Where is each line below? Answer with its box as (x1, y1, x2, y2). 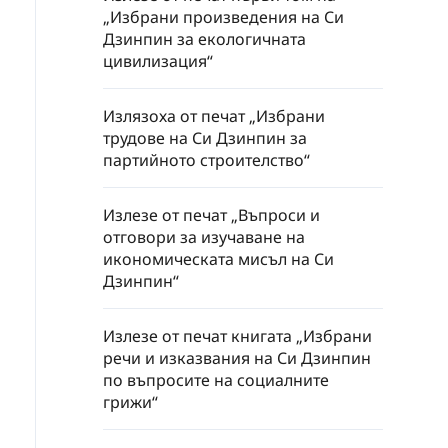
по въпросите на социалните (103, 369, 329, 392)
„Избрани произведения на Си (103, 6, 344, 29)
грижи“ (103, 391, 158, 414)
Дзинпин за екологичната (103, 28, 306, 51)
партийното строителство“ (103, 149, 310, 172)
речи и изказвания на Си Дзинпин (103, 347, 371, 370)
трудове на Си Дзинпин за (103, 127, 307, 150)
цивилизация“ (103, 50, 213, 73)
